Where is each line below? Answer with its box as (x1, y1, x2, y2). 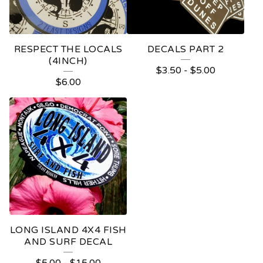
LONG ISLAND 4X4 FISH (9, 224, 127, 236)
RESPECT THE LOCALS (14, 43, 123, 55)
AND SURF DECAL (24, 236, 112, 248)
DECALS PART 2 (147, 43, 224, 55)
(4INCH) (49, 55, 87, 67)
